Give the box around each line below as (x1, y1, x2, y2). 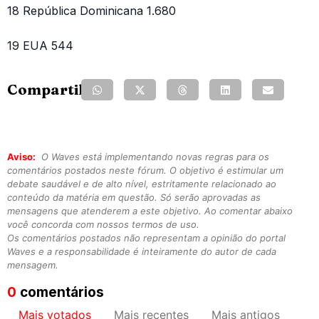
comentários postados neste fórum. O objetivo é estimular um (7, 164, 283, 177)
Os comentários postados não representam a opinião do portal (7, 232, 286, 244)
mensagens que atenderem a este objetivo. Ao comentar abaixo (7, 205, 293, 217)
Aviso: (7, 151, 36, 163)
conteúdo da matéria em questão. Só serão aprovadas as (7, 192, 261, 204)
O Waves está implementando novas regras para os (38, 151, 269, 163)
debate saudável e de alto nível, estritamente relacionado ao (7, 178, 276, 190)
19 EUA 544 (7, 38, 73, 53)
